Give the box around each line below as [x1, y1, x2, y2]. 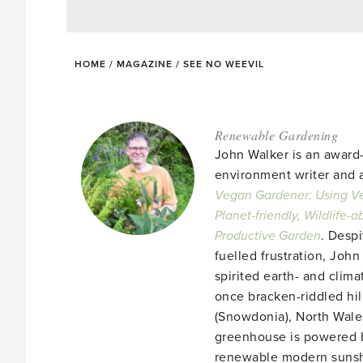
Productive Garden [214, 228, 321, 244]
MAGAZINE [117, 58, 173, 70]
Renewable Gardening [214, 126, 339, 143]
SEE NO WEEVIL [183, 58, 264, 70]
